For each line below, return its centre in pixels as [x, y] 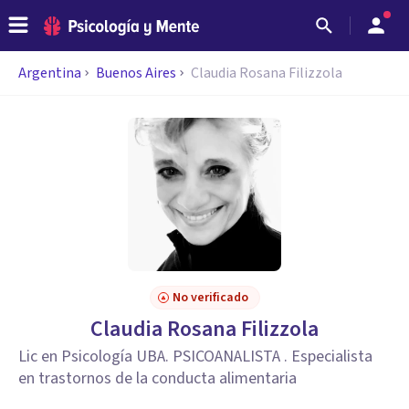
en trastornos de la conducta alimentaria [157, 378]
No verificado [210, 298]
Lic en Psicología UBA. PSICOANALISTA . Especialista [195, 357]
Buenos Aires [136, 73]
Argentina [50, 73]
